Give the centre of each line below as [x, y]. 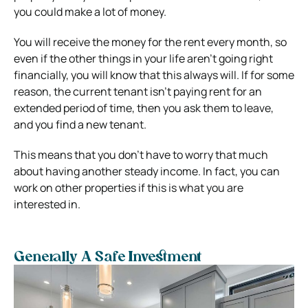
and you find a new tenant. [80, 124]
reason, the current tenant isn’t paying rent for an [138, 91]
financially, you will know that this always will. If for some [154, 75]
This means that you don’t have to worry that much [141, 154]
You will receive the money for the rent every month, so [150, 42]
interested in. [47, 204]
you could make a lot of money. [90, 11]
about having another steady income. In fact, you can [147, 171]
